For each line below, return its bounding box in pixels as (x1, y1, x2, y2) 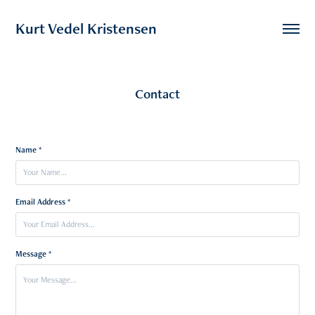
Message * (15, 248, 52, 259)
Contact (135, 85, 180, 103)
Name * (15, 144, 42, 155)
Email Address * (15, 196, 71, 207)
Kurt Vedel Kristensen (15, 18, 157, 39)
